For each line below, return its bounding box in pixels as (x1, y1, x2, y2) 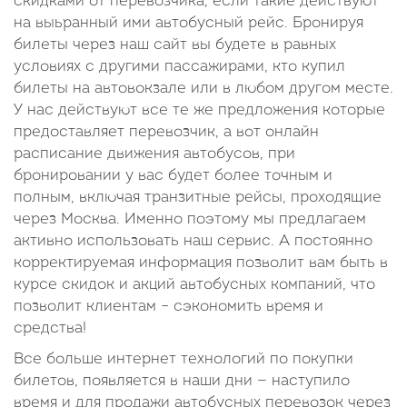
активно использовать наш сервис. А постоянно (14, 233, 372, 249)
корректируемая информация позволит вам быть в (14, 255, 388, 271)
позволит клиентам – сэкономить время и (14, 299, 323, 314)
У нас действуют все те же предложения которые (14, 103, 385, 118)
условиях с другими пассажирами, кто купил (14, 59, 345, 74)
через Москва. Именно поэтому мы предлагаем (14, 212, 366, 227)
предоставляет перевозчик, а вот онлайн (14, 124, 319, 140)
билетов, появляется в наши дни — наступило (14, 373, 350, 389)
